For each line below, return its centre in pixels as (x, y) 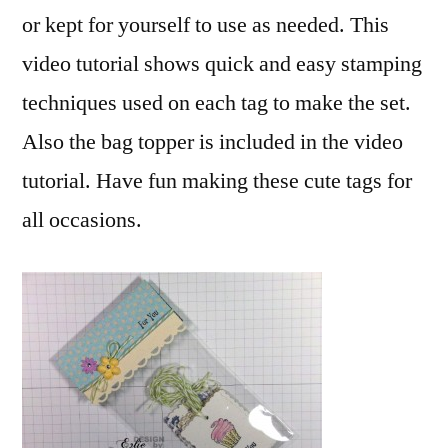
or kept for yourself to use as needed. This (205, 25)
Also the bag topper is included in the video (212, 142)
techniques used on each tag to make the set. (216, 103)
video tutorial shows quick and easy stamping (222, 64)
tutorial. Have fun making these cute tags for (217, 181)
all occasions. (82, 220)
